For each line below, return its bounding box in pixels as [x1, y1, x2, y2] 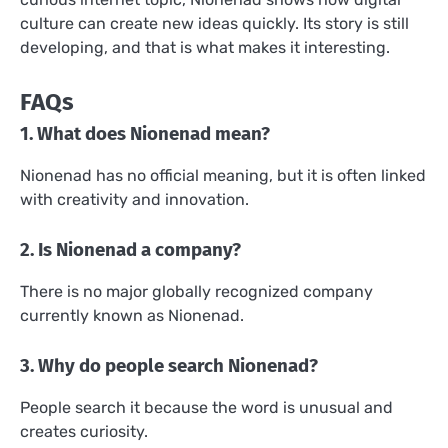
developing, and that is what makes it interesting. [20, 37, 390, 57]
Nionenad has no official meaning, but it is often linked [20, 165, 426, 185]
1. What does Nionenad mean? [20, 122, 270, 145]
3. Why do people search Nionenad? [20, 355, 318, 378]
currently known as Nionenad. [20, 306, 244, 325]
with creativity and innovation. [20, 189, 249, 209]
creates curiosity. [20, 422, 148, 442]
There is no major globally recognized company [20, 282, 373, 301]
